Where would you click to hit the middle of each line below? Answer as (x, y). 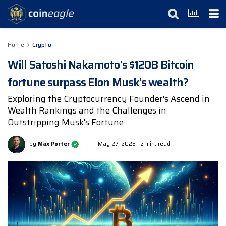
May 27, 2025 (117, 144)
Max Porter (54, 144)
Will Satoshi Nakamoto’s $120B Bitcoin (101, 65)
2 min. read (155, 144)
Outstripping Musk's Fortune (66, 122)
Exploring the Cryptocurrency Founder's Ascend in (109, 99)
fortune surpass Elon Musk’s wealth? (98, 82)
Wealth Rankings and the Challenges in (87, 110)
